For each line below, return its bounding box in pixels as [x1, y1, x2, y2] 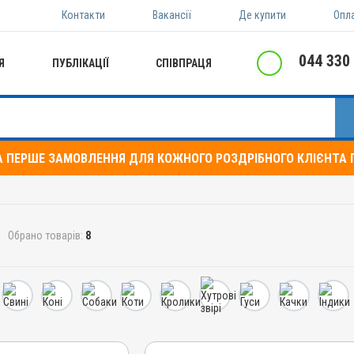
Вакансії [153, 9, 191, 21]
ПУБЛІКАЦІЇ [52, 57, 108, 70]
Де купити [239, 9, 286, 21]
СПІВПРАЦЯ [156, 57, 212, 70]
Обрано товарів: [8, 229, 85, 242]
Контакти [62, 9, 105, 21]
